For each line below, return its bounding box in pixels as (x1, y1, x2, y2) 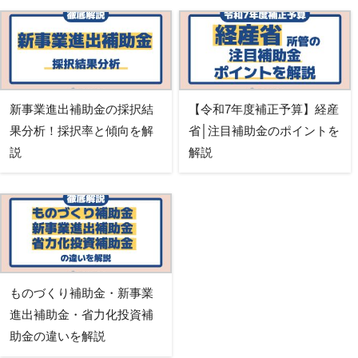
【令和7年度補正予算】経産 (188, 102, 339, 117)
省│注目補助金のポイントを (188, 124, 340, 138)
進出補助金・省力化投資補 (10, 307, 153, 321)
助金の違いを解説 (10, 328, 105, 343)
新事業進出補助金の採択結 (10, 102, 153, 117)
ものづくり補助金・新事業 (10, 285, 153, 300)
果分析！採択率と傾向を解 (10, 124, 153, 138)
